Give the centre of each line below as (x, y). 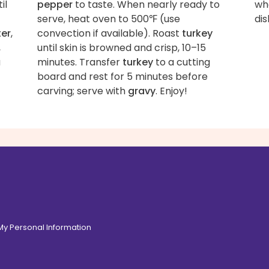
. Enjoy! (171, 91)
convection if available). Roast (109, 33)
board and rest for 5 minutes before (122, 76)
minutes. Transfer (80, 62)
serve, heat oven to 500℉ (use (108, 19)
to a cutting (181, 62)
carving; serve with (82, 91)
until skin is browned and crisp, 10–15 (121, 47)
